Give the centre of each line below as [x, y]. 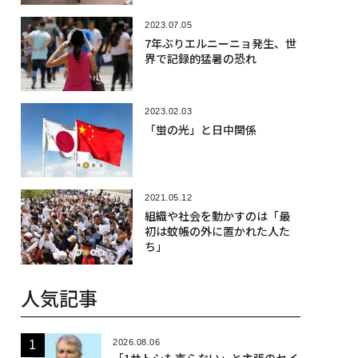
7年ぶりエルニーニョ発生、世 [220, 43]
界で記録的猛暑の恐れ [200, 58]
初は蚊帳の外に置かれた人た [217, 231]
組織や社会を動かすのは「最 [217, 216]
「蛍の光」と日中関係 [200, 129]
